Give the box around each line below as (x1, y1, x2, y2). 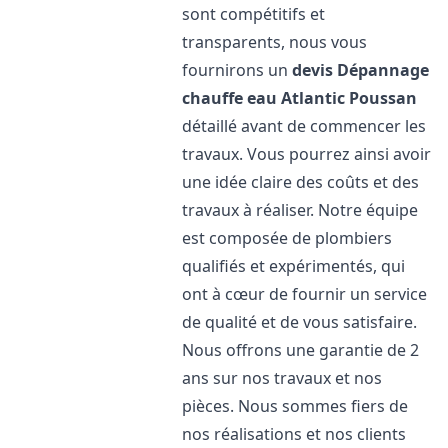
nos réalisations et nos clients (182, 423, 407, 445)
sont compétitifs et (182, 3, 326, 25)
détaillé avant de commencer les (182, 115, 427, 137)
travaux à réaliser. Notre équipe (182, 199, 419, 221)
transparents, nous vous (182, 31, 368, 53)
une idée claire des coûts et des (182, 171, 420, 193)
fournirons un (182, 59, 293, 81)
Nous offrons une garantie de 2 (182, 339, 420, 361)
